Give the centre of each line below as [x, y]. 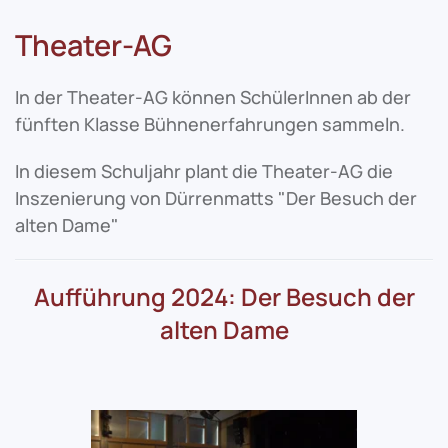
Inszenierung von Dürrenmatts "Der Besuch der [216, 198]
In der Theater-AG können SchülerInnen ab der [213, 97]
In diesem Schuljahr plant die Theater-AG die [204, 171]
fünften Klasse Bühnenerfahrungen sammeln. [210, 124]
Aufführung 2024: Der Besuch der [224, 296]
